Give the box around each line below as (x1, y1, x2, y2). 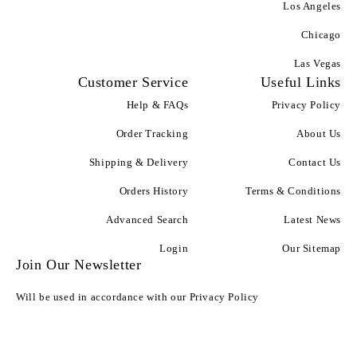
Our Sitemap (282, 242, 341, 254)
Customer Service (77, 74, 189, 90)
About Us (296, 127, 341, 139)
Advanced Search (106, 214, 189, 226)
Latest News (284, 214, 341, 226)
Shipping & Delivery (88, 156, 189, 168)
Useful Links (260, 74, 341, 90)
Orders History (119, 185, 189, 197)
